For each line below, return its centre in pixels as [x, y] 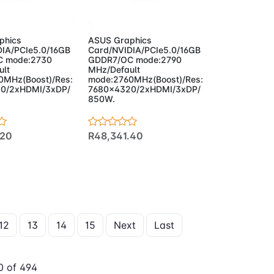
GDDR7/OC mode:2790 [135, 60]
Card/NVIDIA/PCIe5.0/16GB [145, 50]
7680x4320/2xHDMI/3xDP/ [145, 89]
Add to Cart [136, 9]
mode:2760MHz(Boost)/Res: [146, 80]
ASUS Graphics [120, 40]
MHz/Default [114, 70]
